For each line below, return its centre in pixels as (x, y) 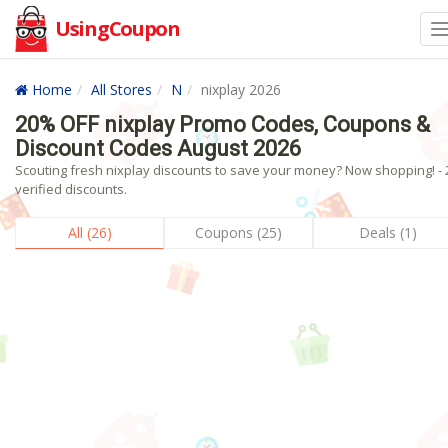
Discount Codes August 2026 (158, 148)
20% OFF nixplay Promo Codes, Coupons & (222, 124)
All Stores (121, 89)
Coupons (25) (239, 232)
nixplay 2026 (241, 89)
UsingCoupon (117, 28)
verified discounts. (71, 189)
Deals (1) (387, 232)
